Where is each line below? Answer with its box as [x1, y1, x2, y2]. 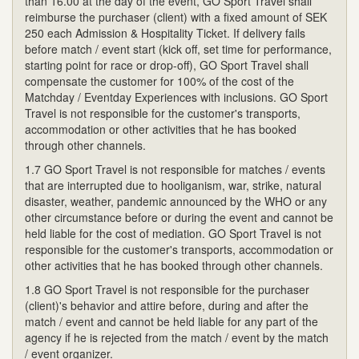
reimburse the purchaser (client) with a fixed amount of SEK [25, 8, 327, 25]
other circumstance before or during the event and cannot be [25, 208, 333, 225]
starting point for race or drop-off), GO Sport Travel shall [25, 56, 309, 73]
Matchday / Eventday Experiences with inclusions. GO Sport [25, 88, 328, 105]
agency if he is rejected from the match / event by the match [25, 329, 329, 345]
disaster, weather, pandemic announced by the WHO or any [25, 192, 327, 209]
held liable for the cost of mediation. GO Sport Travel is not [25, 224, 321, 241]
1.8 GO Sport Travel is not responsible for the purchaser [25, 280, 309, 297]
